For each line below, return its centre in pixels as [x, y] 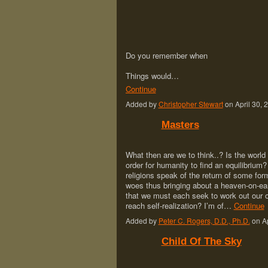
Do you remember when [166, 55]
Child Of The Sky [201, 241]
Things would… [152, 75]
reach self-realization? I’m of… [179, 205]
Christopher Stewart [191, 103]
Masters [180, 124]
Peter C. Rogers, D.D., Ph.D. [204, 220]
